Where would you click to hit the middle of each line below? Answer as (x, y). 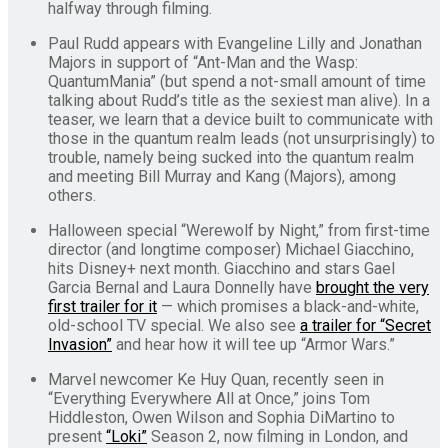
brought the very (372, 287)
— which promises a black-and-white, (288, 306)
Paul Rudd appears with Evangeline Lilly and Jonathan (235, 43)
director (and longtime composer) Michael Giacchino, (231, 249)
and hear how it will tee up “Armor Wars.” (253, 344)
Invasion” (80, 344)
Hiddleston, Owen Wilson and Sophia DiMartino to (221, 417)
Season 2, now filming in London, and (277, 436)
